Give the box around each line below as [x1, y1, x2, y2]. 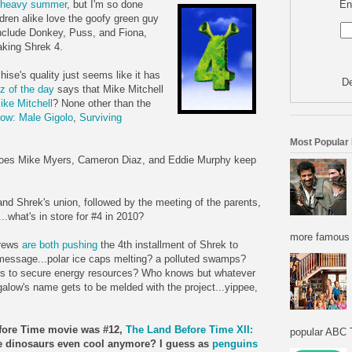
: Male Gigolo [13, 112, 73, 124]
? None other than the [53, 97, 151, 110]
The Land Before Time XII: [126, 324, 253, 336]
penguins [212, 338, 258, 350]
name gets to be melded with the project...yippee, [30, 281, 258, 294]
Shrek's [16, 196, 50, 209]
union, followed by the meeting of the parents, [50, 196, 261, 209]
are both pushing [22, 239, 97, 251]
